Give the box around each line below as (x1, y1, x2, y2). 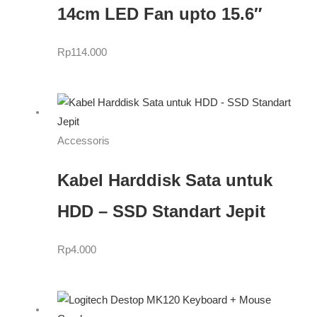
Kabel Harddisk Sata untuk (57, 171, 272, 190)
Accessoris (57, 135, 110, 147)
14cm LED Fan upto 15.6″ (57, 4, 263, 23)
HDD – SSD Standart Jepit (57, 202, 265, 221)
